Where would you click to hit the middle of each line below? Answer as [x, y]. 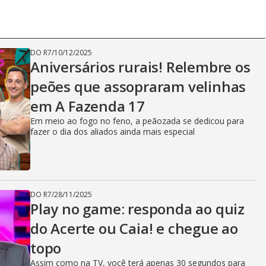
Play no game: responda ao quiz [137, 209]
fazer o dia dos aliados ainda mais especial [113, 132]
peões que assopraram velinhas [138, 86]
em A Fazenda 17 [88, 106]
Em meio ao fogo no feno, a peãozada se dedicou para [137, 121]
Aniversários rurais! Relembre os [140, 67]
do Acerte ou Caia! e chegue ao [134, 228]
